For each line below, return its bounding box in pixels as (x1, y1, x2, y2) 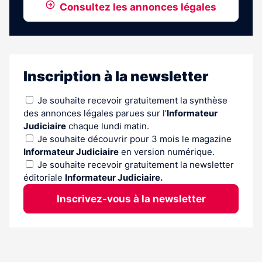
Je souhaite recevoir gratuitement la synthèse (37, 94, 227, 106)
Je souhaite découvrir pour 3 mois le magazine (37, 133, 232, 144)
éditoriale (23, 171, 65, 183)
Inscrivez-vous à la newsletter (56, 192, 206, 205)
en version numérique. (119, 146, 215, 157)
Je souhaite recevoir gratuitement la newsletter (37, 158, 234, 170)
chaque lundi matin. (66, 120, 149, 132)
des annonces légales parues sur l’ (23, 107, 167, 119)
